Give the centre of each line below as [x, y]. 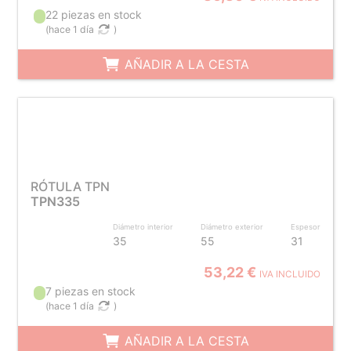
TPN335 [55, 201]
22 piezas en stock [94, 14]
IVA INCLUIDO [290, 274]
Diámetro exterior [232, 227]
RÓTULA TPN [70, 186]
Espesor [306, 227]
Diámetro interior [143, 227]
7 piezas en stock [91, 291]
